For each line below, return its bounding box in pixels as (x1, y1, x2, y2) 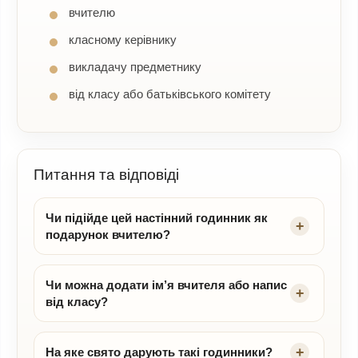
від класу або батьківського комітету (69, 87, 271, 101)
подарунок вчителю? (46, 228, 170, 241)
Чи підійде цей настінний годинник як (46, 211, 268, 225)
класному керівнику (69, 33, 177, 46)
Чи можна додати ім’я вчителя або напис (46, 278, 287, 292)
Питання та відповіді (34, 166, 179, 183)
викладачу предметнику (69, 60, 201, 74)
